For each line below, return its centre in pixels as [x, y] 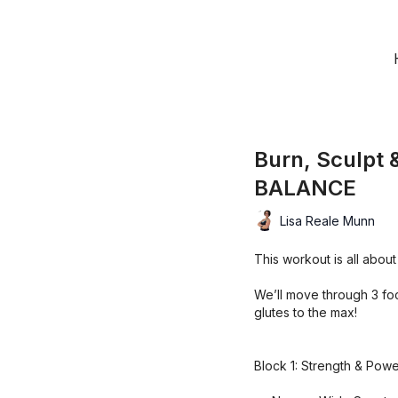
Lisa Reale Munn [327, 220]
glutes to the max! [306, 312]
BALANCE [305, 188]
